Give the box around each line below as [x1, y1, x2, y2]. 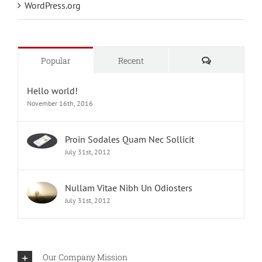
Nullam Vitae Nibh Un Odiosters [65, 182, 192, 194]
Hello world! [27, 85, 78, 97]
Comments [211, 54, 253, 66]
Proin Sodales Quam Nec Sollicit [65, 133, 194, 146]
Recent [118, 55, 144, 67]
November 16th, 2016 [27, 99, 93, 108]
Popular [40, 55, 71, 67]
